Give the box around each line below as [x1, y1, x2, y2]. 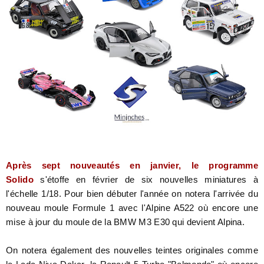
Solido [6, 174, 34, 185]
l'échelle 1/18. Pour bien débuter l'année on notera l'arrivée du [6, 189, 258, 199]
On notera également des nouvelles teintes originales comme [6, 245, 258, 256]
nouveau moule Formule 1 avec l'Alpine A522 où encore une [6, 203, 258, 213]
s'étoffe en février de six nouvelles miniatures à [33, 174, 258, 185]
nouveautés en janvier [60, 160, 179, 171]
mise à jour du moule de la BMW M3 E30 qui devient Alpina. [6, 217, 245, 227]
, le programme [179, 160, 259, 171]
